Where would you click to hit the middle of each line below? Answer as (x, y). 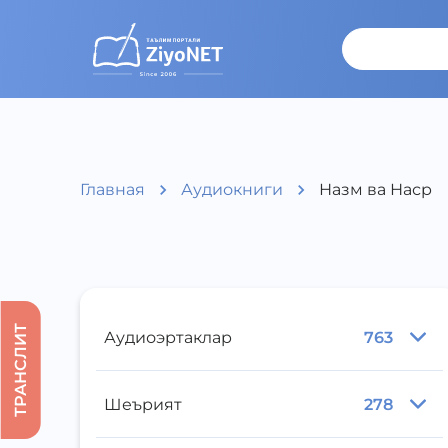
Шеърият (143, 404)
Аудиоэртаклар (168, 337)
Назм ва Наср (375, 189)
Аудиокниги (232, 189)
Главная (112, 189)
